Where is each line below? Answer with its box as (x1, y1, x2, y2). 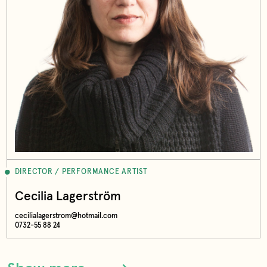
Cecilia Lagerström (14, 190, 121, 203)
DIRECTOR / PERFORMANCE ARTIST (14, 168, 148, 176)
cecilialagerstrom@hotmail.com (14, 212, 117, 220)
